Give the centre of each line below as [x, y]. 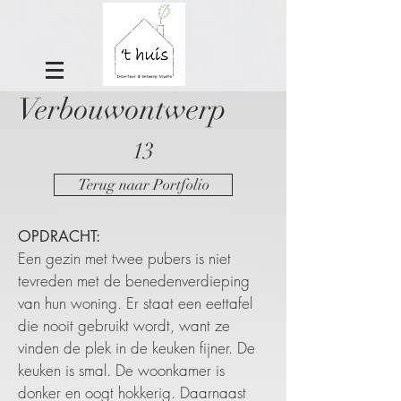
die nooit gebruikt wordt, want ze [124, 325]
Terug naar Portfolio [143, 185]
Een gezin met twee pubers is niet [124, 258]
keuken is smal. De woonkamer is [121, 370]
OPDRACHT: [59, 236]
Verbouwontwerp [122, 110]
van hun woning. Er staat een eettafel [135, 303]
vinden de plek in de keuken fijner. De [137, 348]
